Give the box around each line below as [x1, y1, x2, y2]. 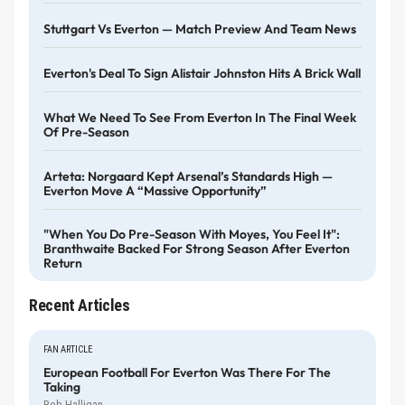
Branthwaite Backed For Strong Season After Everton [43, 240, 350, 258]
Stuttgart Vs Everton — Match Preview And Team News [43, 21, 356, 38]
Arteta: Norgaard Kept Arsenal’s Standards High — [43, 167, 333, 184]
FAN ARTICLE [43, 343, 92, 355]
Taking [43, 378, 80, 395]
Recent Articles [29, 295, 130, 315]
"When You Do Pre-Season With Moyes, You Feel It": [43, 226, 340, 243]
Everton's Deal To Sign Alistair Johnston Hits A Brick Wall [43, 64, 361, 81]
